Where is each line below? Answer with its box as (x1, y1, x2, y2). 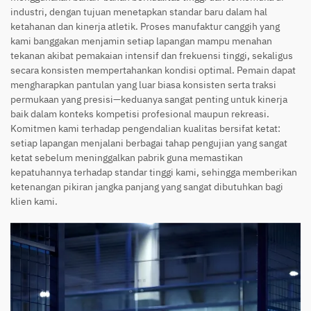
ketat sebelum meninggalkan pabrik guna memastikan (10, 151, 243, 165)
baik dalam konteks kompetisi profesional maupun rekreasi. (10, 108, 269, 121)
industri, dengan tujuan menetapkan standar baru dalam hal (10, 6, 267, 19)
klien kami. (10, 195, 58, 208)
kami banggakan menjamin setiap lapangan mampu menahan (10, 35, 272, 48)
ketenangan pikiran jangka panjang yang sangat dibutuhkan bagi (10, 180, 283, 194)
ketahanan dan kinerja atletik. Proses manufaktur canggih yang (10, 20, 280, 33)
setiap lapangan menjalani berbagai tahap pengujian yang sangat (10, 137, 287, 150)
